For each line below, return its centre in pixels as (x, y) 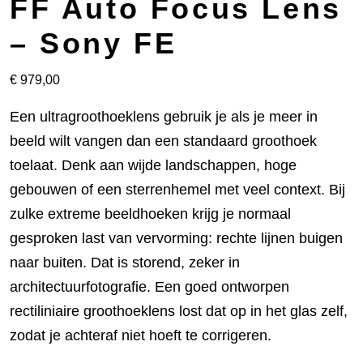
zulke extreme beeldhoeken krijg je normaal (150, 214)
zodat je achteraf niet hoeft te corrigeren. (141, 335)
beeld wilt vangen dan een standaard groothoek (163, 141)
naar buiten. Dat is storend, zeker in (125, 263)
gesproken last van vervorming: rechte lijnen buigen (176, 238)
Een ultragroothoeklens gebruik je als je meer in (164, 117)
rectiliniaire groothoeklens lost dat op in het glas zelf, (179, 311)
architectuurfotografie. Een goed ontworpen (149, 287)
